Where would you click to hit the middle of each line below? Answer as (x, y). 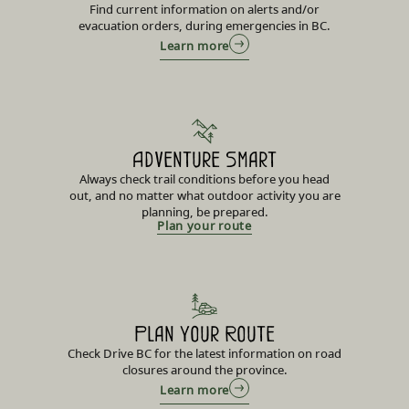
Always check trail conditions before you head (204, 179)
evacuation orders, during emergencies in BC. (204, 26)
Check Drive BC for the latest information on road (204, 354)
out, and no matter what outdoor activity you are (204, 196)
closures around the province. (204, 370)
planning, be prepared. (204, 212)
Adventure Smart (204, 160)
